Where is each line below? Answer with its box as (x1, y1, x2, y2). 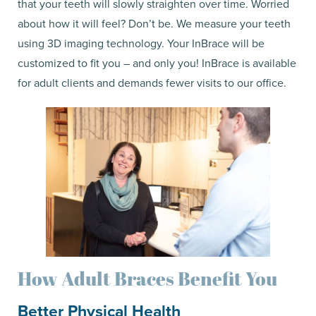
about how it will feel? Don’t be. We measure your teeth (18, 15, 291, 32)
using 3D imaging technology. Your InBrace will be (18, 35, 265, 51)
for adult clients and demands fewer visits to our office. (18, 74, 286, 91)
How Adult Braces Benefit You (18, 265, 277, 292)
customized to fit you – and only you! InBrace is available (18, 54, 296, 71)
